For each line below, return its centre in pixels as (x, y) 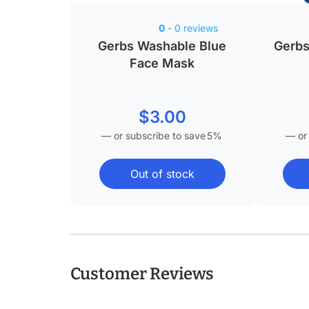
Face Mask (162, 63)
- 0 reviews (191, 28)
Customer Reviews (142, 273)
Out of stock (162, 173)
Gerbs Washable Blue (162, 46)
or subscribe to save (159, 135)
